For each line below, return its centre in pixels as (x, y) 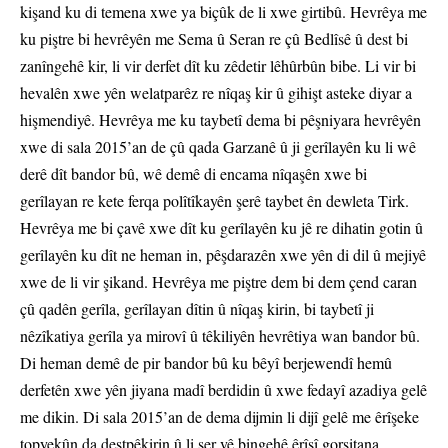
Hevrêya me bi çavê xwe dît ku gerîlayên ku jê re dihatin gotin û (221, 228)
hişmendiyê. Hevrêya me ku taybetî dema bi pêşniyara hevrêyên (220, 120)
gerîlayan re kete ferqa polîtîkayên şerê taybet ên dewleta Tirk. (214, 201)
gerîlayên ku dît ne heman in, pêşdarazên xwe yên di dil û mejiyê (223, 255)
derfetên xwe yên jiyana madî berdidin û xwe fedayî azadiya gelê (223, 390)
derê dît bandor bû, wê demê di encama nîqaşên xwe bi (193, 174)
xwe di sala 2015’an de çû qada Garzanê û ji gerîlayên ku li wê (218, 147)
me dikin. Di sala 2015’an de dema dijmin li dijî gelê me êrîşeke (219, 417)
